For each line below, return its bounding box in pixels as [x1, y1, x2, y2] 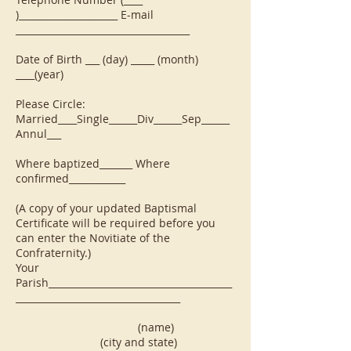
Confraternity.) [16, 245, 91, 260]
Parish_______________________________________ [16, 275, 232, 290]
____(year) [16, 67, 63, 81]
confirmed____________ [16, 171, 125, 186]
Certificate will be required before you [16, 215, 215, 230]
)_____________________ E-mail [16, 7, 154, 22]
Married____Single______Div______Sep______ [16, 111, 230, 126]
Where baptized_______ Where [16, 156, 170, 171]
